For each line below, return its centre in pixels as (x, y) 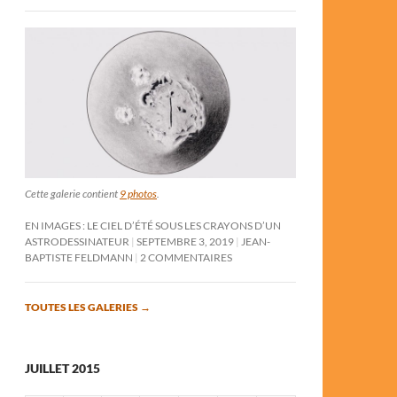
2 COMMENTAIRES (186, 257)
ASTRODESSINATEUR (77, 241)
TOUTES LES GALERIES (82, 307)
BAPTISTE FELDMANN (79, 257)
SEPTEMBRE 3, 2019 (185, 241)
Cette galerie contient (72, 193)
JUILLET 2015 (62, 368)
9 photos (138, 193)
